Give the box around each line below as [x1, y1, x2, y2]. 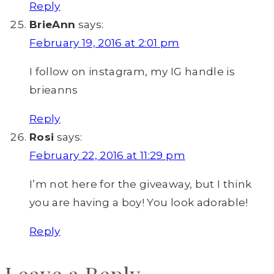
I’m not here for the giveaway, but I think [29, 178, 252, 191]
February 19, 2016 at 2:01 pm [29, 37, 180, 50]
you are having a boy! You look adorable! [29, 196, 248, 209]
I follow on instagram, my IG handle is [29, 65, 235, 78]
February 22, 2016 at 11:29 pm [29, 149, 185, 162]
